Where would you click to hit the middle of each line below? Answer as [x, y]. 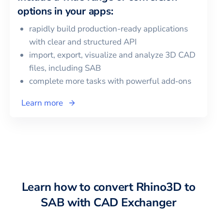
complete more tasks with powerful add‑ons [110, 81]
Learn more [42, 103]
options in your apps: [65, 11]
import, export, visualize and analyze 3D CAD [112, 55]
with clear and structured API [83, 42]
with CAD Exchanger [120, 203]
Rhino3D [159, 187]
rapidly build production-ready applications [108, 29]
